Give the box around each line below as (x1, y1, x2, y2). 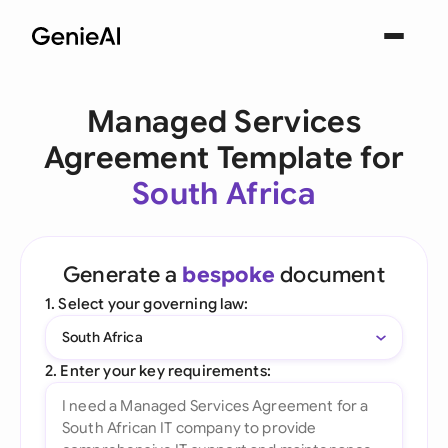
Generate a (63, 261, 183, 288)
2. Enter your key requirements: (45, 361, 271, 380)
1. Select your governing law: (45, 294, 249, 313)
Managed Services (87, 103, 361, 141)
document (274, 261, 385, 288)
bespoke (182, 261, 275, 288)
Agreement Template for (43, 139, 405, 177)
